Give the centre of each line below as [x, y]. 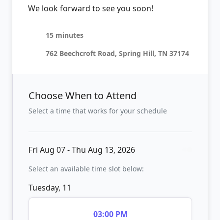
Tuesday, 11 [50, 187]
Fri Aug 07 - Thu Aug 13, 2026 [82, 150]
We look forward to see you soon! [91, 8]
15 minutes [64, 35]
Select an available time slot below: [86, 168]
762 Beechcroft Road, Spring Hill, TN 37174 [116, 53]
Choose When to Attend [82, 95]
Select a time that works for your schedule [98, 110]
